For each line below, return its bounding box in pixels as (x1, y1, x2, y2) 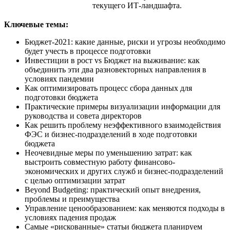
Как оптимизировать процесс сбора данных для (25, 83, 192, 92)
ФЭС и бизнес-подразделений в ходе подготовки (25, 129, 197, 139)
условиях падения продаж (25, 213, 116, 222)
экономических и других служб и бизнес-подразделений (25, 166, 223, 176)
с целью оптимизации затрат (25, 176, 125, 185)
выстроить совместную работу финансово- (25, 157, 175, 166)
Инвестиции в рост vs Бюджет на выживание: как (25, 55, 200, 65)
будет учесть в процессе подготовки (25, 46, 151, 55)
